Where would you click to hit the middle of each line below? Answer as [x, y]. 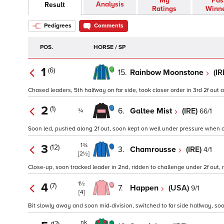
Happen [145, 188]
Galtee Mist [152, 111]
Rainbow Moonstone [168, 72]
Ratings [164, 9]
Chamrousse [154, 149]
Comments [109, 26]
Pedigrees [57, 26]
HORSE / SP [109, 47]
